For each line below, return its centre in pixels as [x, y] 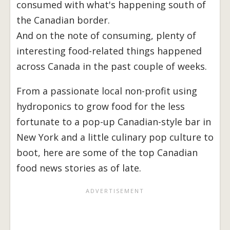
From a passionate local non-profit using [107, 91]
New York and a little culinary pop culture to [115, 137]
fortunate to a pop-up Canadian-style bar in [114, 122]
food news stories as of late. [79, 168]
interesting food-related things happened [109, 51]
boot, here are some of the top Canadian [107, 153]
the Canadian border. [63, 20]
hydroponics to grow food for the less [101, 107]
